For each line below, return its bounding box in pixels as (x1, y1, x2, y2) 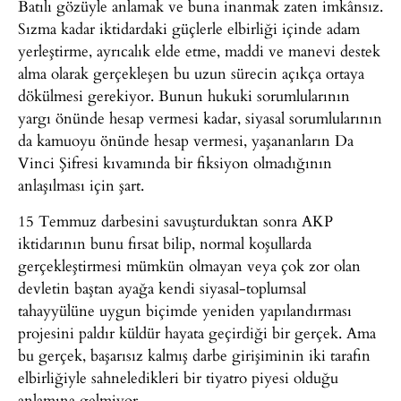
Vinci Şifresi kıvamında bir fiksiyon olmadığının (18, 151, 332, 175)
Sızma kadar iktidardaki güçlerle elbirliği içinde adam (18, 17, 360, 40)
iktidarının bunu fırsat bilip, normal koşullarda (18, 231, 311, 254)
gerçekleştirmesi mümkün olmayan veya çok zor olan (18, 253, 361, 277)
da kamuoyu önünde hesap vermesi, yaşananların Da (18, 129, 354, 152)
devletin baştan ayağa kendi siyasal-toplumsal (18, 276, 306, 299)
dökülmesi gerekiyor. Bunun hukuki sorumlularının (18, 84, 350, 107)
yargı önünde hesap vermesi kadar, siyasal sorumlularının (18, 107, 382, 130)
